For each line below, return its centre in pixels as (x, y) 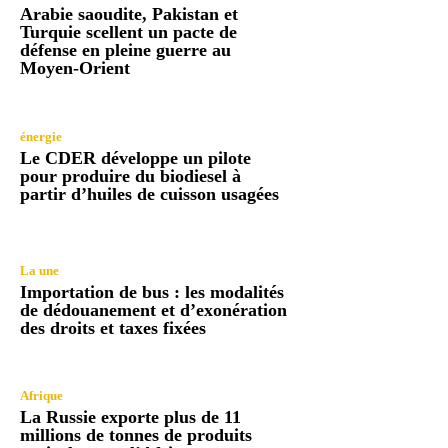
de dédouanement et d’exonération (153, 310)
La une (39, 271)
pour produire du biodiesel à (130, 175)
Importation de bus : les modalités (152, 292)
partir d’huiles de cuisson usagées (149, 193)
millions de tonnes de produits (136, 435)
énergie (41, 136)
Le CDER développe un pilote (135, 157)
